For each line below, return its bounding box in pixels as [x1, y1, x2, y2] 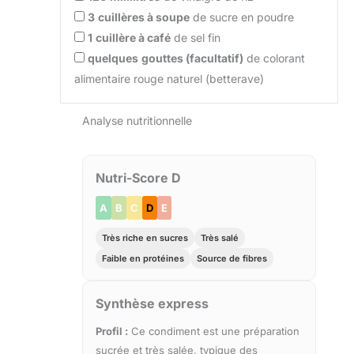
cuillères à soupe [98, 10, 190, 24]
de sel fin [171, 31, 220, 45]
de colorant [243, 51, 305, 66]
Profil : [96, 325, 128, 338]
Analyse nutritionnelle [82, 114, 192, 128]
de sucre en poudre [190, 10, 294, 24]
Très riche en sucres [102, 232, 188, 244]
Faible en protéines [102, 253, 184, 265]
